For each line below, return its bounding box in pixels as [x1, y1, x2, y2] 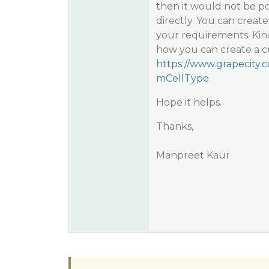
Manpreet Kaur [156, 150, 230, 161]
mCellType [156, 73, 209, 84]
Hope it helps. [156, 97, 222, 108]
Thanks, [156, 121, 193, 132]
